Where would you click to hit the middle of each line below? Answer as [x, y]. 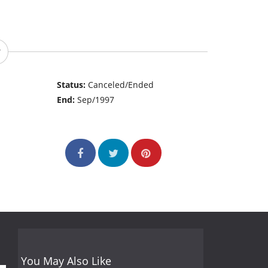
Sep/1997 [96, 100]
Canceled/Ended [121, 85]
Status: [73, 85]
